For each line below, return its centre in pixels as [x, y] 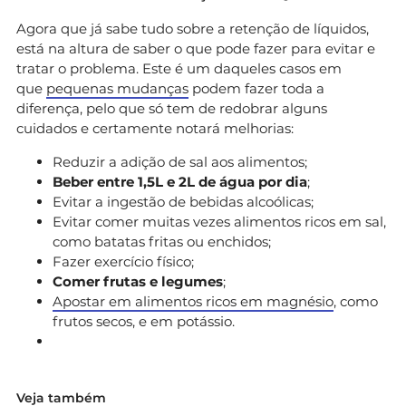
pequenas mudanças [117, 88]
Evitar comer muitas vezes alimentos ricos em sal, [219, 221]
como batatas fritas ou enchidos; [162, 241]
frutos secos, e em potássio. [144, 321]
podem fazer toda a [256, 88]
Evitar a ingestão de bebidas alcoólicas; [183, 201]
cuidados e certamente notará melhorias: [155, 128]
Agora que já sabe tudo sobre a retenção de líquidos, [193, 28]
